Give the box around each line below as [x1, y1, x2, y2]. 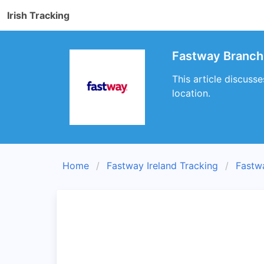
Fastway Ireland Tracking [107, 160, 218, 171]
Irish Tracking [7, 9, 70, 21]
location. [172, 87, 210, 99]
